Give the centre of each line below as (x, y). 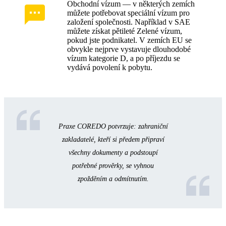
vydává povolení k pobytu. (110, 68)
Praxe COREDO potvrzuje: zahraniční (113, 127)
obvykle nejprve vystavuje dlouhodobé (129, 49)
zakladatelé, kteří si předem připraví (113, 140)
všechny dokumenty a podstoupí (113, 153)
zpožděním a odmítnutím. (113, 179)
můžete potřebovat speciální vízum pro (128, 13)
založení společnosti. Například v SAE (129, 22)
